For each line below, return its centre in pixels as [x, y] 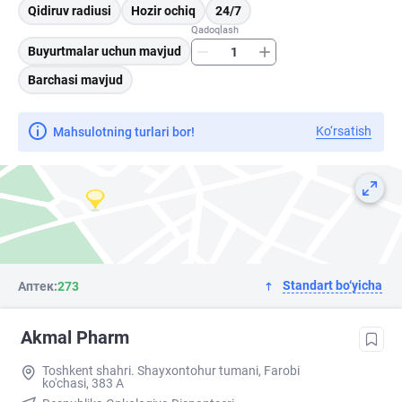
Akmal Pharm [75, 338]
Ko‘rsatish [344, 131]
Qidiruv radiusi [70, 11]
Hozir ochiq [163, 11]
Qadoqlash [218, 31]
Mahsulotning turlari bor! [124, 131]
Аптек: [38, 287]
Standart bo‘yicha [332, 286]
